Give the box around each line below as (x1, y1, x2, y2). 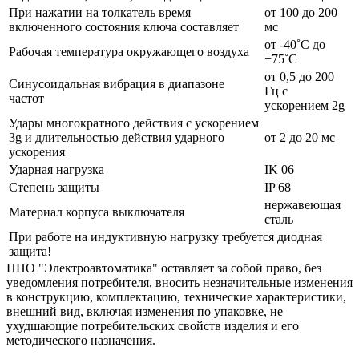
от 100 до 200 (264, 6, 337, 20)
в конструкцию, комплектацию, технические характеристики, (6, 290, 346, 305)
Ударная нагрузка (9, 163, 104, 177)
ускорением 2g (264, 99, 345, 113)
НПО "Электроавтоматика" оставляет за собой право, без (6, 261, 321, 276)
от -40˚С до (264, 38, 325, 52)
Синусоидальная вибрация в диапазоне (9, 77, 224, 91)
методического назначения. (6, 333, 155, 348)
